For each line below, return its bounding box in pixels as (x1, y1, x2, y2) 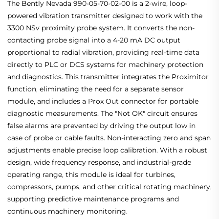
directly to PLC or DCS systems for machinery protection (7, 60, 203, 69)
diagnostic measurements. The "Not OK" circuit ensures (7, 109, 197, 118)
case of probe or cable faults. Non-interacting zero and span (7, 133, 211, 143)
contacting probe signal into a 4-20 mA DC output (7, 36, 180, 45)
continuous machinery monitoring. (7, 207, 128, 216)
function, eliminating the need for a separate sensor (7, 85, 184, 94)
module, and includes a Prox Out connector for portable (7, 97, 198, 106)
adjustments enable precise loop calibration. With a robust (7, 146, 207, 155)
